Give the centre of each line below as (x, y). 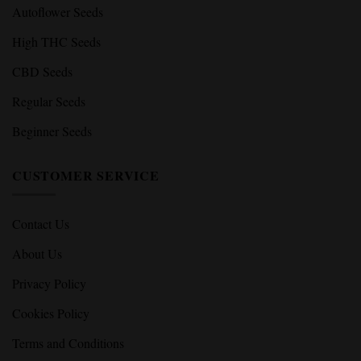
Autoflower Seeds (58, 11)
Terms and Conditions (68, 343)
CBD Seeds (42, 71)
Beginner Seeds (52, 131)
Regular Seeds (49, 101)
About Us (37, 254)
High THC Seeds (56, 41)
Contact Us (41, 224)
